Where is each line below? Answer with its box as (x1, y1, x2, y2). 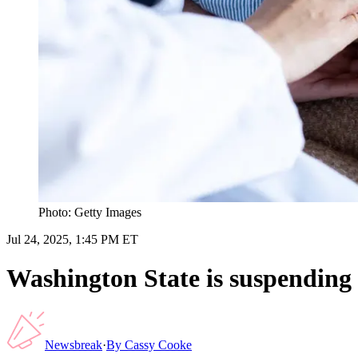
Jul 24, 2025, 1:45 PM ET (6, 232, 138, 246)
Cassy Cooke (125, 337, 192, 352)
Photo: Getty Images (38, 205, 141, 219)
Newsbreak (45, 337, 102, 352)
